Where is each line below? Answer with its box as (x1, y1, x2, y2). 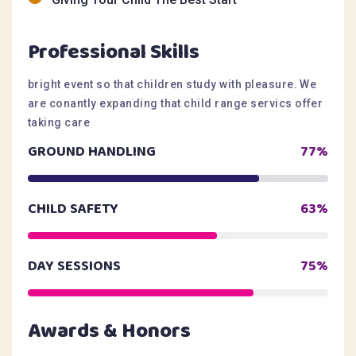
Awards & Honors (28, 314, 191, 348)
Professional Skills (28, 35, 199, 69)
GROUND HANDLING (28, 140, 156, 163)
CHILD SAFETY (28, 197, 118, 220)
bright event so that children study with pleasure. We (28, 77, 317, 91)
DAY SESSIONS (28, 254, 121, 277)
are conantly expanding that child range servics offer (28, 96, 323, 110)
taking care (28, 115, 91, 129)
